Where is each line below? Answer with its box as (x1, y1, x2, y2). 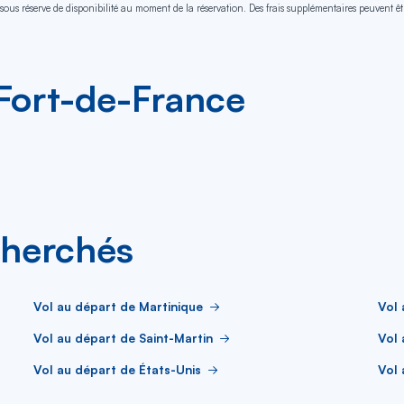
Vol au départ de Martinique (33, 298, 203, 314)
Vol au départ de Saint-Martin (33, 330, 213, 345)
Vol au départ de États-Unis (33, 362, 201, 377)
